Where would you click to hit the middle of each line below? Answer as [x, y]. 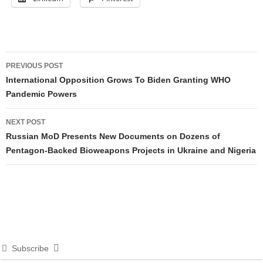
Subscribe [30, 248]
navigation [43, 81]
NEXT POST [26, 122]
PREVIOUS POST [34, 65]
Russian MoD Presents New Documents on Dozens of [113, 136]
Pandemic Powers [41, 94]
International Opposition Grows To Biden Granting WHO [118, 80]
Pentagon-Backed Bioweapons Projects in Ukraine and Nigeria [131, 150]
